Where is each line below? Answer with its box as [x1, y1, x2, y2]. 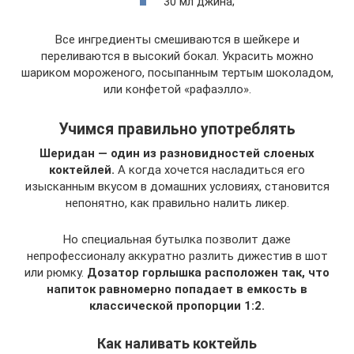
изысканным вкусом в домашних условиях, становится [24, 179, 330, 194]
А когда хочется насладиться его [115, 162, 305, 177]
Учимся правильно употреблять [58, 120, 296, 138]
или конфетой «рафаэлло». [103, 81, 251, 96]
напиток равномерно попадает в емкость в [47, 281, 307, 296]
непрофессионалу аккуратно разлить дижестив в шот [26, 248, 328, 263]
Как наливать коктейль [97, 334, 257, 352]
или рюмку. [24, 265, 87, 280]
